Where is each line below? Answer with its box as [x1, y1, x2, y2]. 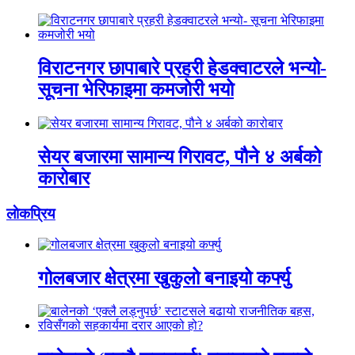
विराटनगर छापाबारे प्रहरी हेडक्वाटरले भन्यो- [38, 58, 326, 79]
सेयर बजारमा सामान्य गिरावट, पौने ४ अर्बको [38, 147, 321, 167]
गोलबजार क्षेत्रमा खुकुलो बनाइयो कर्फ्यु [38, 267, 290, 288]
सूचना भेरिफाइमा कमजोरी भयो [38, 79, 234, 101]
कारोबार [38, 168, 90, 189]
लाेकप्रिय [6, 204, 55, 222]
